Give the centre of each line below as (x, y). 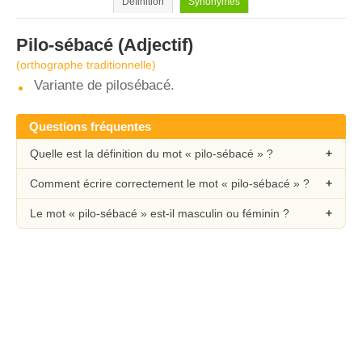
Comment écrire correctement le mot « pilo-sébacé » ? (170, 183)
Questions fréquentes (90, 126)
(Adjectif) (153, 45)
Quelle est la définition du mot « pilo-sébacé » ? (152, 154)
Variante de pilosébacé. (104, 85)
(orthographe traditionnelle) (86, 65)
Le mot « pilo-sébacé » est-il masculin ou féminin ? (160, 213)
